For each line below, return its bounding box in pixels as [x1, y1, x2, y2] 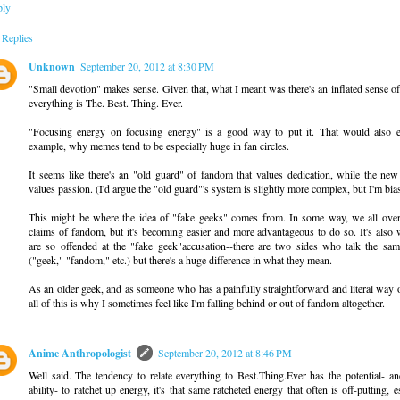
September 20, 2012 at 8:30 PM [80, 58, 214, 73]
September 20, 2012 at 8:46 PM [158, 345, 292, 360]
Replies [2, 29, 34, 45]
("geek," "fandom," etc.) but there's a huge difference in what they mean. [29, 252, 332, 267]
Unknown [29, 58, 75, 74]
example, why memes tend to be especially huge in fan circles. [29, 137, 289, 153]
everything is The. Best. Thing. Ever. [29, 95, 183, 110]
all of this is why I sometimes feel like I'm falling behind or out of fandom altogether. [29, 295, 385, 310]
